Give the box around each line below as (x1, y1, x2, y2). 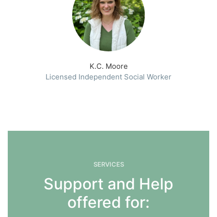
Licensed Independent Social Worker (46, 72, 171, 82)
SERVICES (93, 160, 124, 169)
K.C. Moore (89, 62, 128, 71)
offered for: (67, 193, 150, 212)
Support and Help (44, 174, 173, 194)
